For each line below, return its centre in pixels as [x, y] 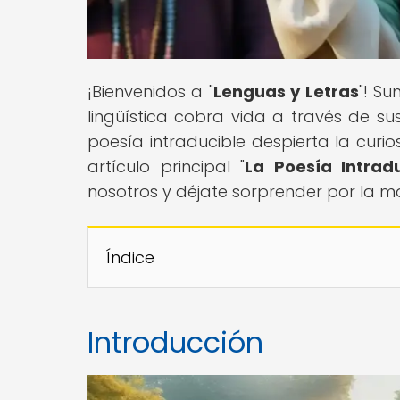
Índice [130, 257]
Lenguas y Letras [286, 91]
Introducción [175, 342]
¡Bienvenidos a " [150, 91]
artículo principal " [167, 166]
